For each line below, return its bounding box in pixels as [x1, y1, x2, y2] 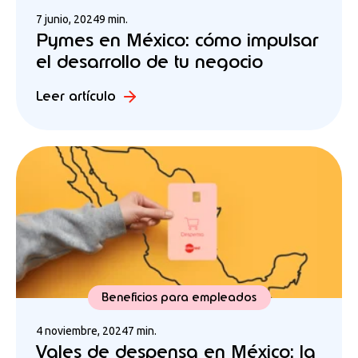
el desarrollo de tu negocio [36, 50, 263, 74]
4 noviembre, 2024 [36, 324, 128, 338]
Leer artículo [36, 88, 116, 105]
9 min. [99, 13, 128, 26]
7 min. [128, 324, 157, 338]
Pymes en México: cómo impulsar [36, 28, 318, 53]
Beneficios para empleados [101, 290, 257, 305]
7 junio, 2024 [36, 13, 99, 26]
